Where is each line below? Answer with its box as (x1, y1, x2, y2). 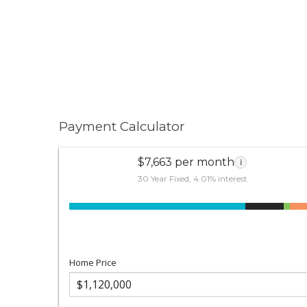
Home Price (69, 256, 117, 269)
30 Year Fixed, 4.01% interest (137, 173, 247, 184)
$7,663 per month (138, 155, 235, 169)
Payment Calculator (59, 119, 185, 134)
